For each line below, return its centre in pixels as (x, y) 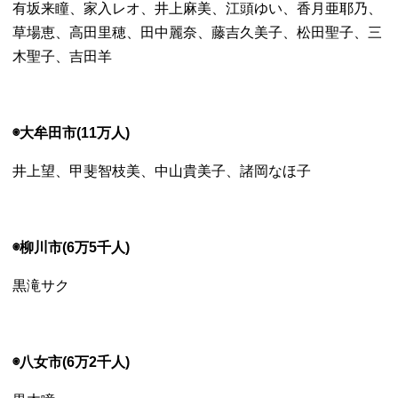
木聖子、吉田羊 (63, 56)
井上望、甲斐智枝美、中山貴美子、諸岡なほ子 (162, 171)
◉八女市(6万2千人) (72, 362)
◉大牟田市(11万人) (72, 133)
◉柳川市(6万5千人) (72, 247)
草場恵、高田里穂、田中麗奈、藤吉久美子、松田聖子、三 (198, 32)
